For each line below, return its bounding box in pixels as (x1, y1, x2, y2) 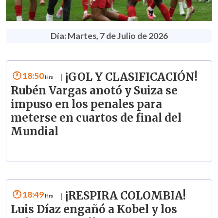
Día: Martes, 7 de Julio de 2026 (50, 30, 168, 41)
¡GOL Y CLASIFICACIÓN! (65, 70, 198, 84)
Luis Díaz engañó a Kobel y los (10, 202, 177, 217)
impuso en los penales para (10, 97, 162, 111)
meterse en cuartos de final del (10, 110, 182, 125)
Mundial (10, 124, 58, 138)
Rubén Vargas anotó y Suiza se (10, 83, 178, 97)
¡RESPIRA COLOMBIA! (65, 189, 186, 203)
